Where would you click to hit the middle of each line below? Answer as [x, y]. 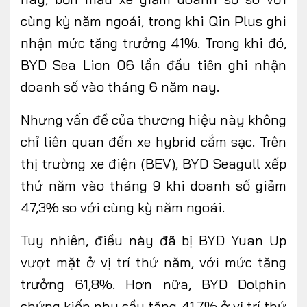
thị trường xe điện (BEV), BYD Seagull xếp [153, 163]
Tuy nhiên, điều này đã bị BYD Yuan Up [153, 240]
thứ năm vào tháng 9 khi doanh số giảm [153, 185]
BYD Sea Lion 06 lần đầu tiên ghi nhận [153, 64]
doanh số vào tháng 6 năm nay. [120, 86]
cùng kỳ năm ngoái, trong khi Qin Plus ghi [153, 21]
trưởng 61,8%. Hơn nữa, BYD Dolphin [153, 284]
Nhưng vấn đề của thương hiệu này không [153, 119]
